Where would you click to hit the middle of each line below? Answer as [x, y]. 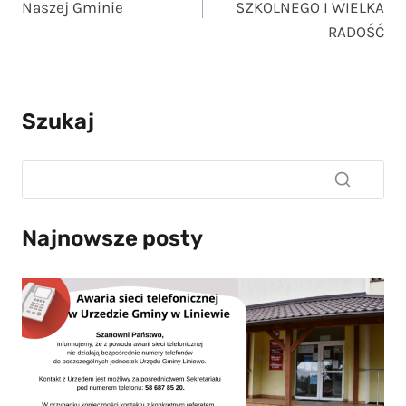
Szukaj [58, 121]
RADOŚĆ [356, 32]
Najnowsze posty [112, 239]
